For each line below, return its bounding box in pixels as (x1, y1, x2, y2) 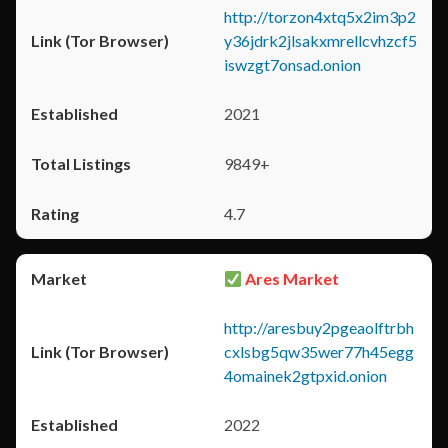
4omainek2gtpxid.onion (224, 366, 387, 385)
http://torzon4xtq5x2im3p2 (224, 7, 416, 26)
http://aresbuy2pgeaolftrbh (224, 318, 414, 337)
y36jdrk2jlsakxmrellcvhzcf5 (224, 31, 417, 50)
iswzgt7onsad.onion (224, 55, 361, 74)
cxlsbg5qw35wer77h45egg (224, 342, 414, 361)
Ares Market (242, 269, 340, 288)
